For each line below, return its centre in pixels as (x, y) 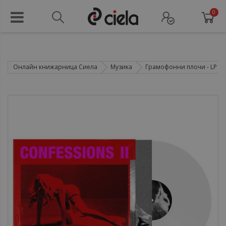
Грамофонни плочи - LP (181, 67)
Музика (121, 67)
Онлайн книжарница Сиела (55, 67)
